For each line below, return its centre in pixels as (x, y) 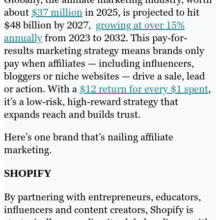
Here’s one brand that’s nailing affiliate (89, 137)
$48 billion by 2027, (50, 25)
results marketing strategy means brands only (104, 50)
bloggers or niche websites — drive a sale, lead (104, 76)
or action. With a (42, 89)
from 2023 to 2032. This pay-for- (115, 38)
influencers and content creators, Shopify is (99, 210)
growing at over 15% (140, 25)
